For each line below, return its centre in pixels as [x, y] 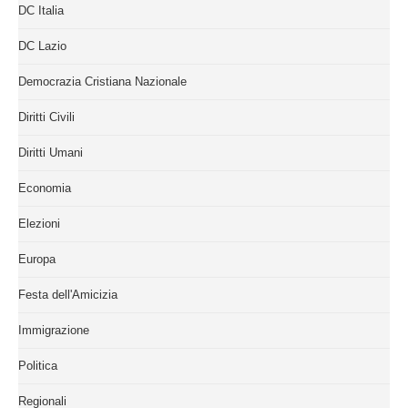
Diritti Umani [51, 153]
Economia [45, 189]
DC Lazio [42, 46]
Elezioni [39, 224]
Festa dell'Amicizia [68, 295]
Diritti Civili [46, 117]
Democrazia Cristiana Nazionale [102, 82]
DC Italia [41, 11]
